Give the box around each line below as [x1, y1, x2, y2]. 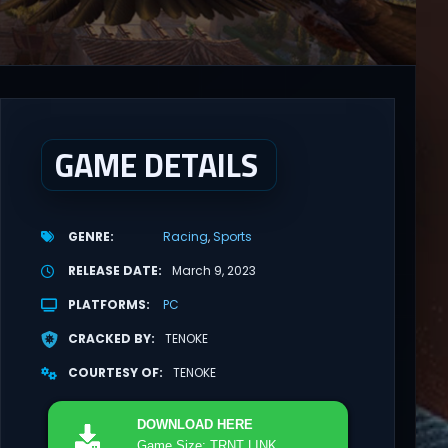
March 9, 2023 [171, 262, 256, 280]
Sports [212, 228, 252, 246]
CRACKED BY [67, 330, 151, 348]
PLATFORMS [67, 296, 146, 314]
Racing [162, 228, 208, 246]
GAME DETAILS [54, 140, 258, 189]
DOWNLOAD [136, 416, 217, 432]
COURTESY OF [67, 364, 159, 382]
